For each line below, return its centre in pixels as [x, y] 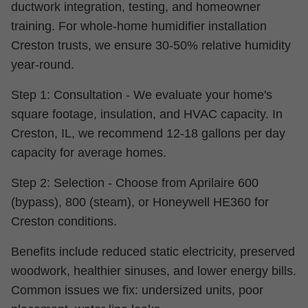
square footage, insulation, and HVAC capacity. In [147, 114]
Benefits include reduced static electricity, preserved [153, 252]
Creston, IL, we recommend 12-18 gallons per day [148, 133]
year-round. [43, 65]
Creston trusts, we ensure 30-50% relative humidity [151, 45]
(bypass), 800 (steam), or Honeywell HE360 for [140, 202]
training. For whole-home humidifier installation [139, 26]
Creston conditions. [64, 221]
